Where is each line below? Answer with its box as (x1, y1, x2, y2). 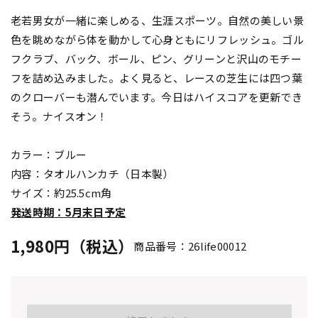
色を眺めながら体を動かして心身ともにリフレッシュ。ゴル (11, 32, 305, 48)
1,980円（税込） (11, 234, 134, 258)
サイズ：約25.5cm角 (11, 185, 112, 201)
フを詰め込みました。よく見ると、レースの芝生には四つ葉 (11, 70, 303, 86)
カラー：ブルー (11, 147, 87, 163)
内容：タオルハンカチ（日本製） (11, 166, 174, 182)
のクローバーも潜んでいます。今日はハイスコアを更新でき (11, 89, 303, 105)
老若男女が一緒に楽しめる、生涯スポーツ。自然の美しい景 (11, 13, 305, 28)
